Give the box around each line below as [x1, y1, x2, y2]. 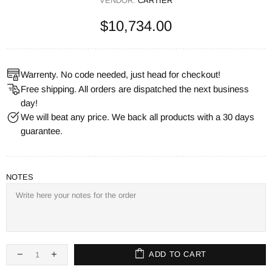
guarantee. [21, 125, 63, 136]
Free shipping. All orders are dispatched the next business [21, 83, 249, 94]
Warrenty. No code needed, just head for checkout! [21, 69, 220, 80]
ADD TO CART [148, 250, 207, 259]
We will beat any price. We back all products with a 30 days [21, 111, 254, 122]
